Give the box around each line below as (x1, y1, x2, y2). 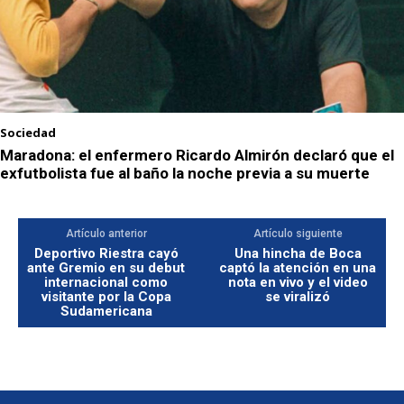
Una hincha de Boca (234, 245, 362, 262)
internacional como (44, 274, 169, 291)
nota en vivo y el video (227, 274, 368, 291)
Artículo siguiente (252, 227, 343, 241)
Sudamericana (60, 303, 152, 320)
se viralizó (265, 289, 331, 306)
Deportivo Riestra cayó (33, 245, 179, 262)
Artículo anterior (65, 227, 147, 241)
